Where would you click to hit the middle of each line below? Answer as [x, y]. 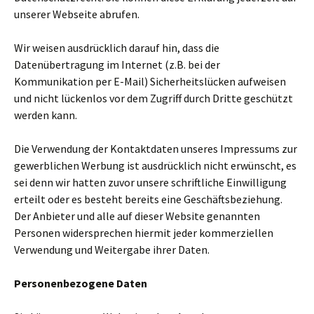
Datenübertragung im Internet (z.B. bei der [117, 64]
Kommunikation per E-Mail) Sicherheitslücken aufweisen [150, 81]
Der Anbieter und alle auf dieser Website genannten [137, 216]
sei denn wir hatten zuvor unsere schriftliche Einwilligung [150, 182]
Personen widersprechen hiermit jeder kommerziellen [144, 233]
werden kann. [46, 115]
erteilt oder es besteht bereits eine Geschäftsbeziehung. [148, 199]
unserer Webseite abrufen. [77, 14]
